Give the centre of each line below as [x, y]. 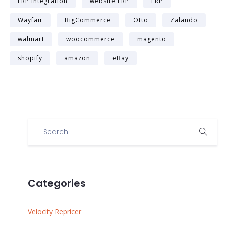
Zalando [184, 20]
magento [152, 39]
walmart [31, 39]
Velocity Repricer [54, 212]
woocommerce [91, 39]
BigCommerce [88, 20]
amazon [77, 58]
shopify [30, 58]
